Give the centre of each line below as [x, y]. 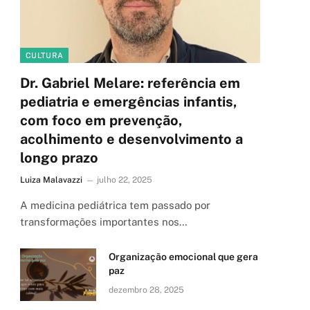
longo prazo [59, 157]
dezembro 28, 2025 [146, 290]
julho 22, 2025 [125, 180]
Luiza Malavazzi [51, 180]
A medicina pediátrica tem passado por [115, 205]
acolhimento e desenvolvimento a [131, 139]
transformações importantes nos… [104, 221]
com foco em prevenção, [101, 120]
